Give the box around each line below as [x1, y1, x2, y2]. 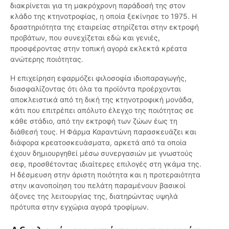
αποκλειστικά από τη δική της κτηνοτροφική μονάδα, [10, 95, 194, 104]
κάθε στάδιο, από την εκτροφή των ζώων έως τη [10, 117, 177, 126]
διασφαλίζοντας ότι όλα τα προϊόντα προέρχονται [10, 84, 181, 94]
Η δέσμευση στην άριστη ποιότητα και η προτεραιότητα [10, 170, 200, 179]
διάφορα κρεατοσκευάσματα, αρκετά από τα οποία [10, 138, 187, 147]
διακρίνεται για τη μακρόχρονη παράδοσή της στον [10, 1, 186, 10]
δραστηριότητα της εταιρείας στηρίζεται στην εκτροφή [10, 22, 199, 32]
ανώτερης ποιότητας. [10, 55, 83, 64]
